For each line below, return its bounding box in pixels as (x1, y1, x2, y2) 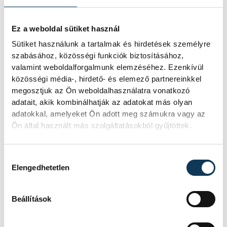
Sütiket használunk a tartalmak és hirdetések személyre (11, 40, 211, 49)
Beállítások (11, 194, 52, 203)
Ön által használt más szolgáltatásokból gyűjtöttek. (11, 121, 192, 130)
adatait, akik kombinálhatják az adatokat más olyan (11, 98, 193, 107)
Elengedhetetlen (11, 163, 70, 172)
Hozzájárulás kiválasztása (4, 153, 92, 162)
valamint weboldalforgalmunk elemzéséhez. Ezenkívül (11, 63, 204, 72)
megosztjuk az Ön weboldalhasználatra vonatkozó (11, 86, 190, 95)
